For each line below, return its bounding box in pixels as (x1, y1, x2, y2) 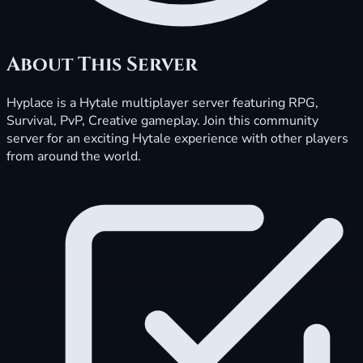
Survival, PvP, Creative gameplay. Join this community (6, 111, 318, 130)
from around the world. (6, 147, 141, 165)
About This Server (6, 51, 198, 78)
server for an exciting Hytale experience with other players (6, 129, 348, 147)
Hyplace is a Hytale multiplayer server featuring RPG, (6, 93, 318, 112)
